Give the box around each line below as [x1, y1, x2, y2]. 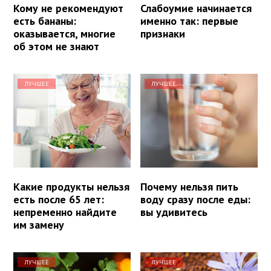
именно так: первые [140, 13, 239, 28]
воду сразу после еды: [140, 192, 251, 206]
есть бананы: [13, 13, 76, 28]
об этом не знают [13, 39, 99, 53]
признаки [140, 26, 186, 41]
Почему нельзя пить [140, 179, 239, 194]
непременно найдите [13, 204, 117, 219]
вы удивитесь [140, 204, 208, 219]
